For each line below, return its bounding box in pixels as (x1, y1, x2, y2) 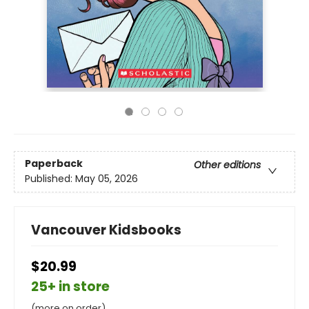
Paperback (25, 157, 83, 171)
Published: (25, 172, 75, 186)
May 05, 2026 (75, 172, 138, 186)
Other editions (194, 158, 261, 172)
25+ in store (31, 277, 110, 296)
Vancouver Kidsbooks (31, 221, 181, 239)
